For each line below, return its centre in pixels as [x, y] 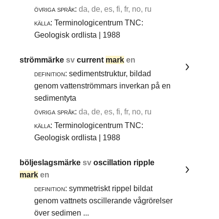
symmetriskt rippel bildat [110, 189]
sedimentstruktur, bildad [109, 74]
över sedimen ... [64, 213]
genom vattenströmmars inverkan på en [103, 86]
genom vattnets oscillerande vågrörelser [104, 201]
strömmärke [43, 60]
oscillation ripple [124, 163]
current [91, 60]
